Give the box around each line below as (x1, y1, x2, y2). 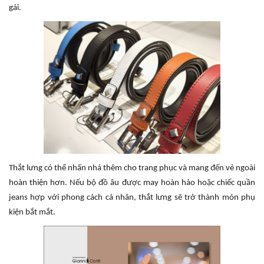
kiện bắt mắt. (9, 207, 57, 217)
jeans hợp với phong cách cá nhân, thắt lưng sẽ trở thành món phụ (9, 193, 255, 202)
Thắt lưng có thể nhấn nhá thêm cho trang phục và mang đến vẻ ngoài (9, 163, 255, 173)
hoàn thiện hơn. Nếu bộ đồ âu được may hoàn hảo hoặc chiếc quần (9, 178, 255, 187)
